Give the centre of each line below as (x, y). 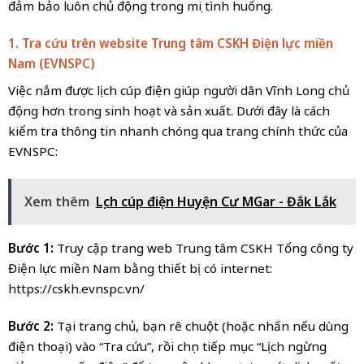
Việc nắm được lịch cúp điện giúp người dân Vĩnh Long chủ (178, 91)
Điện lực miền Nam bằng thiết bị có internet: (140, 268)
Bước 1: (30, 247)
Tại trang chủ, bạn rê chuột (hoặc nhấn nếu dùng (202, 325)
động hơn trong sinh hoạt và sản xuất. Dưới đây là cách (169, 111)
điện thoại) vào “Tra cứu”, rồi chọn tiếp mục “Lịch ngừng (167, 346)
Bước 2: (32, 325)
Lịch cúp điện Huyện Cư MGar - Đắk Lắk (216, 201)
